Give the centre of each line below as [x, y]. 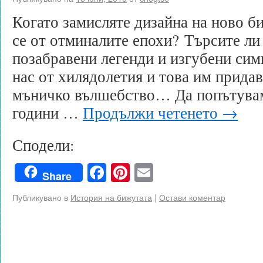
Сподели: [43, 145]
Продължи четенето [152, 112]
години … [48, 112]
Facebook [142, 172]
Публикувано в [40, 197]
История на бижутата [111, 197]
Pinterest [163, 172]
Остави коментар [192, 197]
